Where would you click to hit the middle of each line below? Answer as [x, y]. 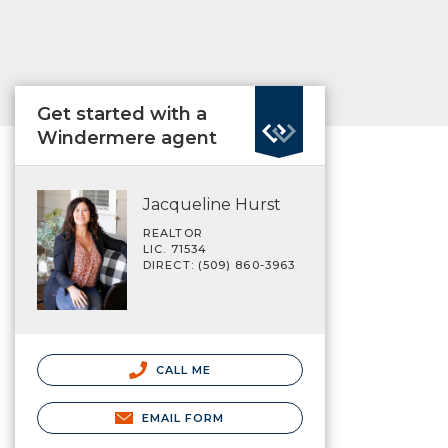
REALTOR [173, 233]
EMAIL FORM [183, 417]
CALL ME [181, 369]
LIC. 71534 [175, 249]
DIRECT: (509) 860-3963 [219, 265]
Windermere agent [127, 138]
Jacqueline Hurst [212, 204]
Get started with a [122, 114]
